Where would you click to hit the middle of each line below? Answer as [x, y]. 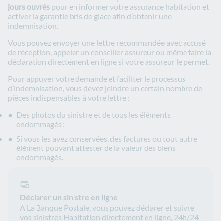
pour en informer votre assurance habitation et [129, 7]
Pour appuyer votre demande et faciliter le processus [97, 79]
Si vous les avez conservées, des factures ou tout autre [107, 139]
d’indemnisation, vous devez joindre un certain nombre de [105, 88]
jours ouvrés [29, 7]
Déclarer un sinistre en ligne [69, 197]
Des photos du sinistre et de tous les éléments [93, 115]
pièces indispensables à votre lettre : [69, 98]
